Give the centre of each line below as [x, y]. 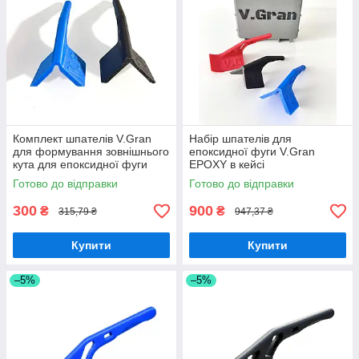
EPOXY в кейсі [227, 164]
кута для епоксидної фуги [80, 164]
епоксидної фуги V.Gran [252, 151]
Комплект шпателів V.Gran [82, 139]
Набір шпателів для [240, 139]
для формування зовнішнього [91, 151]
